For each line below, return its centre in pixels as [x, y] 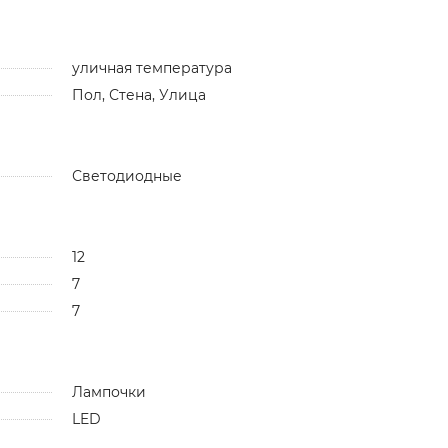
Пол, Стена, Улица [138, 94]
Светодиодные [126, 175]
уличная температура [151, 67]
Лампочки [108, 391]
